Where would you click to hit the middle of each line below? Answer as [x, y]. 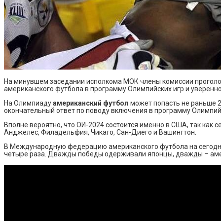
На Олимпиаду [28, 103]
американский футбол [91, 103]
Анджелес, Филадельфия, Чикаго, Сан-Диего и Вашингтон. [100, 132]
